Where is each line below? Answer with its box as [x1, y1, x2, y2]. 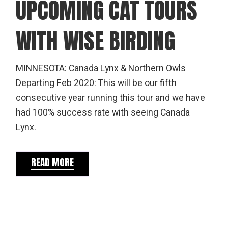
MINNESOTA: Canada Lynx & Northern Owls [16, 62, 186, 75]
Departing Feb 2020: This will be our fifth [16, 76, 177, 90]
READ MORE [31, 155, 74, 169]
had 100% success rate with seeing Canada [16, 106, 190, 119]
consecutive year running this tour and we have [16, 91, 206, 104]
